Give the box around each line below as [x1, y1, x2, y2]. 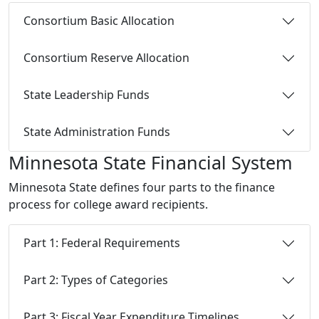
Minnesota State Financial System [9, 150, 293, 174]
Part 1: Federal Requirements [23, 235, 180, 251]
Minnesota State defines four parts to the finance [9, 179, 275, 195]
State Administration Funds [23, 124, 170, 140]
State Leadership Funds [23, 87, 150, 103]
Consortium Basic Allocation [23, 13, 174, 29]
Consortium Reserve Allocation [23, 50, 189, 66]
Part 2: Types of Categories [23, 272, 168, 288]
